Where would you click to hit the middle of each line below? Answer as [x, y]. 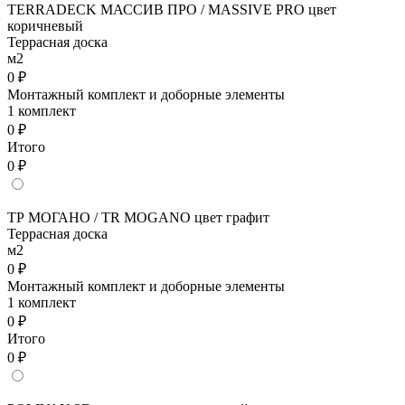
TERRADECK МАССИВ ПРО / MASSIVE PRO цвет [172, 10]
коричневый [45, 26]
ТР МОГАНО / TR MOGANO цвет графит [138, 218]
